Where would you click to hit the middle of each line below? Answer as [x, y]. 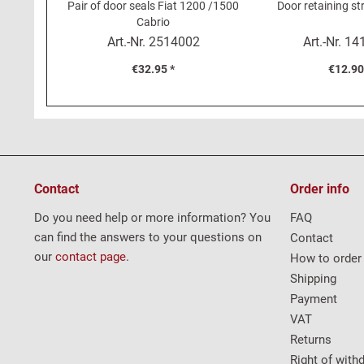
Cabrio [154, 22]
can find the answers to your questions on [148, 237]
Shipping [313, 279]
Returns [311, 340]
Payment [314, 299]
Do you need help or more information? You [152, 218]
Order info [320, 189]
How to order [326, 258]
